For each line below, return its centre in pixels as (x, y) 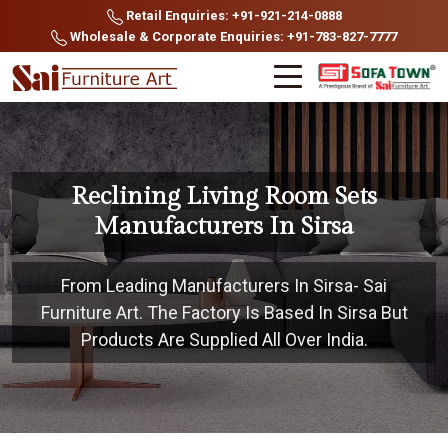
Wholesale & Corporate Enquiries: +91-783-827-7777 (232, 36)
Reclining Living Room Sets (224, 196)
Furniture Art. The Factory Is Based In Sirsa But (224, 312)
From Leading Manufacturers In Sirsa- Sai (224, 285)
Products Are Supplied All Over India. (224, 339)
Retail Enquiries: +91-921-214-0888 (232, 15)
